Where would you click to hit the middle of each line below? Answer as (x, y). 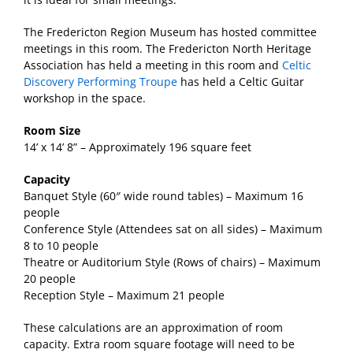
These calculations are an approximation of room (153, 327)
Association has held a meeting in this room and (153, 65)
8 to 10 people (61, 245)
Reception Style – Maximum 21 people (124, 295)
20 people (50, 279)
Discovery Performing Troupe (100, 82)
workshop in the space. (85, 98)
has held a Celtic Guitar (241, 82)
